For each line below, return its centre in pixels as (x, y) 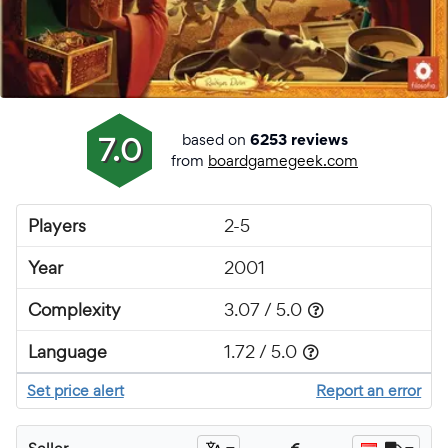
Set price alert (75, 390)
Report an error (369, 390)
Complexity (75, 309)
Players (57, 225)
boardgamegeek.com (283, 160)
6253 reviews (298, 140)
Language (68, 351)
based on (215, 139)
